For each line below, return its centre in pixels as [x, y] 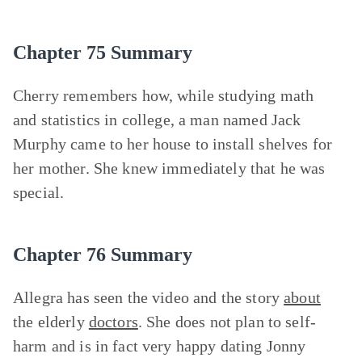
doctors [113, 322]
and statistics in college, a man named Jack [157, 120]
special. [39, 192]
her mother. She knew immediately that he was [169, 168]
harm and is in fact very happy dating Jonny [160, 346]
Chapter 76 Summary [103, 255]
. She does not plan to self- [227, 322]
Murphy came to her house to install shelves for [173, 144]
